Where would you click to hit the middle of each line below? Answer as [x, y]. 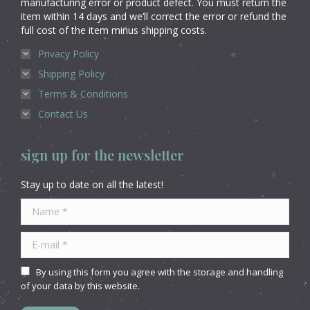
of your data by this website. [80, 285]
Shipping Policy [71, 73]
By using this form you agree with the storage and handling [159, 272]
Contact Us [63, 113]
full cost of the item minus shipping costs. [114, 30]
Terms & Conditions [83, 93]
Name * [39, 205]
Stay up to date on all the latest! [92, 184]
